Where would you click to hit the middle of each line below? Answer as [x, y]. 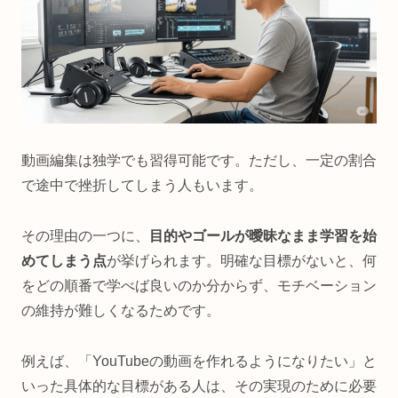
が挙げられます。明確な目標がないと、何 [242, 261]
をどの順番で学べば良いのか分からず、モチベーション [199, 286]
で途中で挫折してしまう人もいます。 [142, 186]
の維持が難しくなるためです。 [121, 311]
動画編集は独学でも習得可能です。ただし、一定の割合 [199, 161]
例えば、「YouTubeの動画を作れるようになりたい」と [199, 362]
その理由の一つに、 [85, 236]
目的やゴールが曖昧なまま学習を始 [263, 236]
